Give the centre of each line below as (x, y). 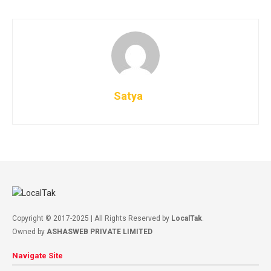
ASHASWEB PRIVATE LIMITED (100, 231)
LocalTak (187, 218)
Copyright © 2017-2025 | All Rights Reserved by (92, 218)
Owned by (29, 231)
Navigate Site (38, 255)
